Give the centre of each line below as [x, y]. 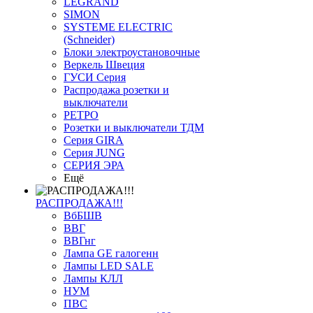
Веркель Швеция [104, 65]
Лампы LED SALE [109, 266]
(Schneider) [89, 40]
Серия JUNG [94, 153]
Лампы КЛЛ [93, 279]
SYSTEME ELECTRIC [118, 27]
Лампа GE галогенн [111, 254]
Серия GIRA [94, 140]
